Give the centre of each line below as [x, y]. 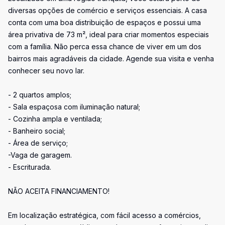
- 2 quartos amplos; [40, 95]
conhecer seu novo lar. [46, 71]
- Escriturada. [30, 167]
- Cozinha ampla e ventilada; [55, 119]
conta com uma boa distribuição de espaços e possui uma [104, 22]
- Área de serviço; [38, 143]
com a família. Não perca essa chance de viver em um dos [105, 46]
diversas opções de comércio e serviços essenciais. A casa [107, 10]
